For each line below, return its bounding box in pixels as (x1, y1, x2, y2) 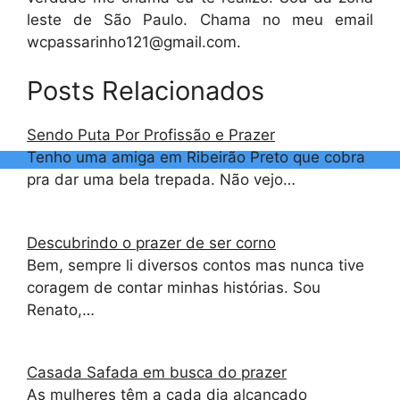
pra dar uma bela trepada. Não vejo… (27, 171, 296, 188)
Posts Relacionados (27, 75, 264, 106)
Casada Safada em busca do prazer (27, 363, 287, 381)
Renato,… (27, 300, 95, 319)
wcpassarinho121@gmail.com (27, 32, 237, 51)
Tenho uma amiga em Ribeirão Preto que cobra (27, 148, 365, 166)
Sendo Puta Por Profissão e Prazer (27, 126, 275, 144)
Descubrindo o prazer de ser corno (27, 233, 276, 252)
